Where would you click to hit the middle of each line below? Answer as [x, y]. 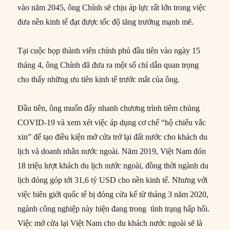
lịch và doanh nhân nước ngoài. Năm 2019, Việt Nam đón [112, 151]
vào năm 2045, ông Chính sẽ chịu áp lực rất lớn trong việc [112, 7]
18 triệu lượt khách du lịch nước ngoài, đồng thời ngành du [113, 165]
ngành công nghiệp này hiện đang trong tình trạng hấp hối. [114, 208]
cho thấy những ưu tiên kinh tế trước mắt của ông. [99, 79]
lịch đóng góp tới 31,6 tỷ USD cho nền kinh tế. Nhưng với [113, 180]
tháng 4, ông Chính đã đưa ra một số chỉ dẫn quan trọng [108, 65]
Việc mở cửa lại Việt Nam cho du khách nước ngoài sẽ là [110, 223]
